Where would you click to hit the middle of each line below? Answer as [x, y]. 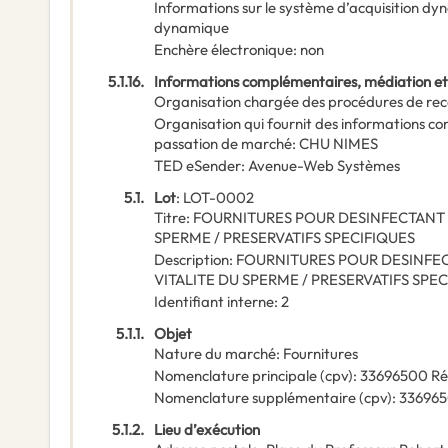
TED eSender [197, 166]
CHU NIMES [338, 144]
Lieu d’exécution [207, 430]
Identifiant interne [214, 302]
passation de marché [223, 144]
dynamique [191, 28]
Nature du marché [215, 354]
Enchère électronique [223, 50]
